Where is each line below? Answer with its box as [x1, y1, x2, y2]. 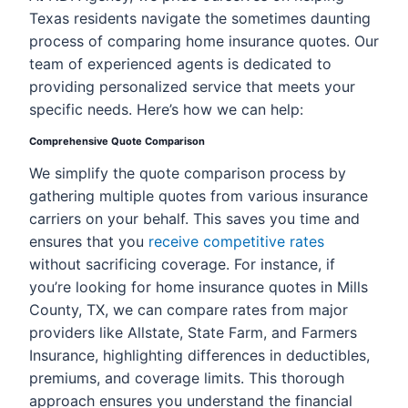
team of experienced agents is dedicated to [29, 55, 331, 73]
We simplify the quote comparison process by [29, 164, 346, 182]
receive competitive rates [148, 232, 324, 250]
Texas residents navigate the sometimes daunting [29, 9, 371, 27]
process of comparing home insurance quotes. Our [29, 32, 379, 50]
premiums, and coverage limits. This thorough [29, 369, 344, 387]
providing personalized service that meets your [29, 77, 355, 96]
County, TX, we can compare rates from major [29, 301, 348, 319]
